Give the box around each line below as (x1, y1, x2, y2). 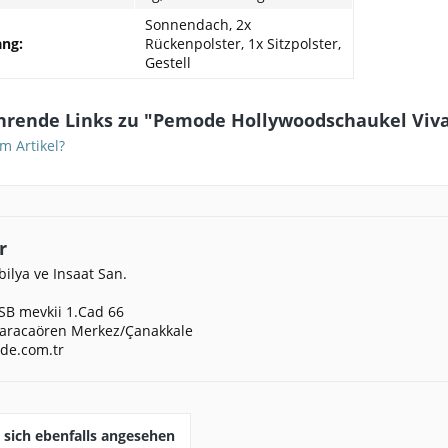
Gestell (145, 52, 191, 72)
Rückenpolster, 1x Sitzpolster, (145, 33, 341, 53)
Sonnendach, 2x (145, 14, 251, 34)
